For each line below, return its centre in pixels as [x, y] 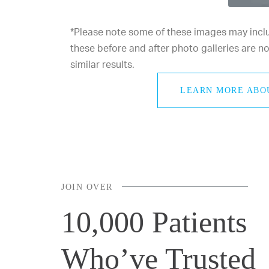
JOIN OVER [87, 187]
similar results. [102, 64]
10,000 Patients [154, 222]
